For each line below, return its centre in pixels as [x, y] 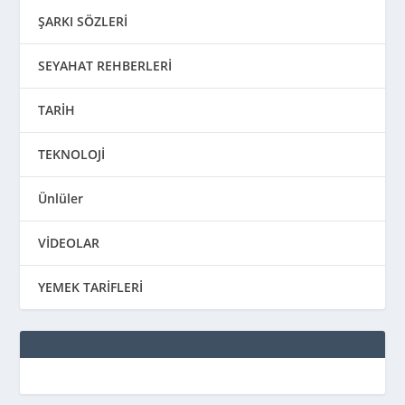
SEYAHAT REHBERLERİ [105, 65]
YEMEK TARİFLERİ [91, 287]
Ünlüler [61, 198]
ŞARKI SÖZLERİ [83, 21]
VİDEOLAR [69, 242]
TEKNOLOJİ [72, 154]
